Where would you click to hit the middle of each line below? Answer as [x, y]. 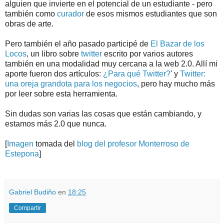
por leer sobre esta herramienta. [61, 93]
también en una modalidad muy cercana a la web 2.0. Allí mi [111, 63]
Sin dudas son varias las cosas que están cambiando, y [103, 113]
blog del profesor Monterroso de [133, 143]
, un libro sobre [54, 53]
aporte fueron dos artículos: [54, 73]
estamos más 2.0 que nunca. [56, 123]
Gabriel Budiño [32, 192]
